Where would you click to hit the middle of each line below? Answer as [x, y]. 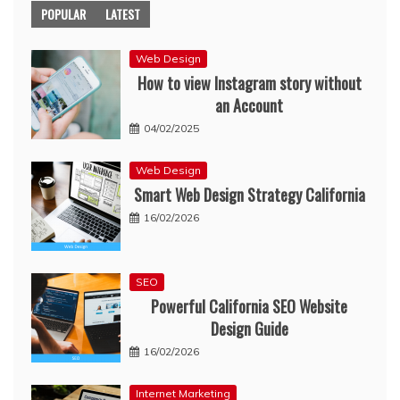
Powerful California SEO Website [249, 306]
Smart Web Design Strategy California [249, 194]
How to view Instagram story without [249, 83]
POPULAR [63, 13]
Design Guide [249, 328]
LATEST [123, 13]
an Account [249, 105]
